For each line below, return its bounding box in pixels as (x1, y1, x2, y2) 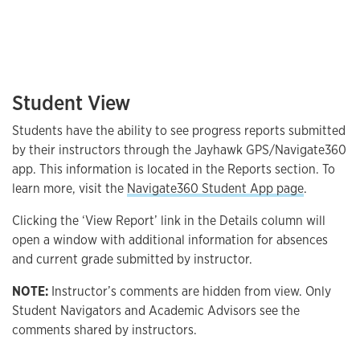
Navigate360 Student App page (127, 180, 304, 197)
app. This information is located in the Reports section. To (12, 161, 335, 178)
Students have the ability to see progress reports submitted (12, 122, 346, 139)
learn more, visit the (12, 180, 127, 197)
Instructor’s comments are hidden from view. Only (51, 283, 331, 300)
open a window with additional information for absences (12, 231, 328, 248)
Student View (12, 89, 130, 117)
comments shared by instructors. (12, 321, 197, 338)
